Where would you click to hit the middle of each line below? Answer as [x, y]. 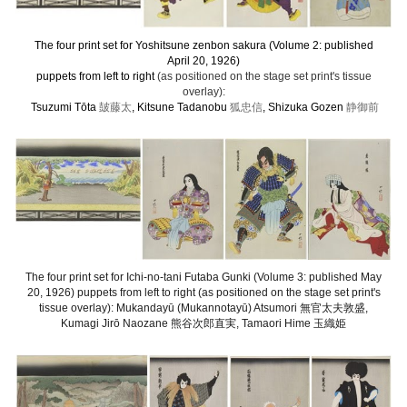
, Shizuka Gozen [304, 107]
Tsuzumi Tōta [64, 107]
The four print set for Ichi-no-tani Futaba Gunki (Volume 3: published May [203, 278]
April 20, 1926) [203, 60]
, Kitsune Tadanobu [181, 107]
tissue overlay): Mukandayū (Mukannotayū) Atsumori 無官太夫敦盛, [203, 308]
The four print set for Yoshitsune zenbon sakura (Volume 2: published [203, 45]
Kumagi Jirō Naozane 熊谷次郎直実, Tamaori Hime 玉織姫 [203, 324]
